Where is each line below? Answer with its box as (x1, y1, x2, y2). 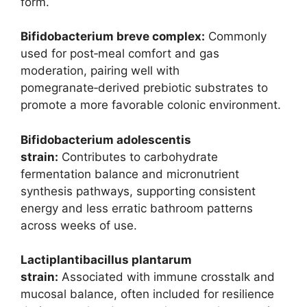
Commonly (205, 29, 267, 44)
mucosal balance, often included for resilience (21, 287, 274, 302)
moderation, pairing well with (21, 64, 180, 78)
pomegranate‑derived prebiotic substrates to (21, 81, 268, 95)
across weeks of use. (21, 218, 137, 232)
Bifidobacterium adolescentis (21, 132, 191, 147)
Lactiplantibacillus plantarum (21, 253, 192, 267)
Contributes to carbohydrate (58, 149, 218, 164)
